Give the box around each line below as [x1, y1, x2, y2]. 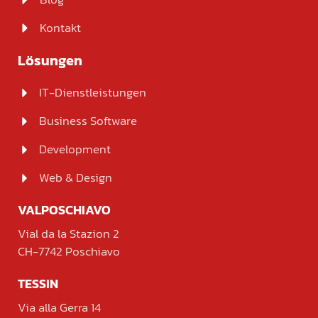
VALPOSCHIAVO [18, 200, 111, 220]
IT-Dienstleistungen [39, 83, 146, 102]
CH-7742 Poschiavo [18, 242, 120, 261]
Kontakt [40, 18, 82, 38]
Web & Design [39, 168, 112, 187]
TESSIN [18, 274, 58, 294]
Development [39, 140, 111, 159]
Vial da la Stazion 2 [18, 224, 119, 243]
